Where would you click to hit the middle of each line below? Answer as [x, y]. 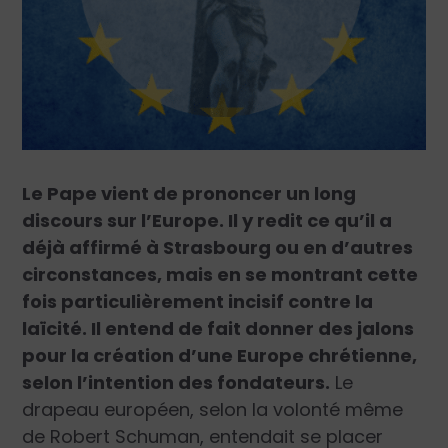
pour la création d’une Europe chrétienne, [220, 356]
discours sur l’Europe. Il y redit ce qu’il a [207, 221]
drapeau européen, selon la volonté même [213, 410]
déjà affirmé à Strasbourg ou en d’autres [218, 248]
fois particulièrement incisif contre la [198, 302]
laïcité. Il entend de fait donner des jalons [218, 329]
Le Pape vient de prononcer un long [189, 194]
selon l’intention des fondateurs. [176, 383]
